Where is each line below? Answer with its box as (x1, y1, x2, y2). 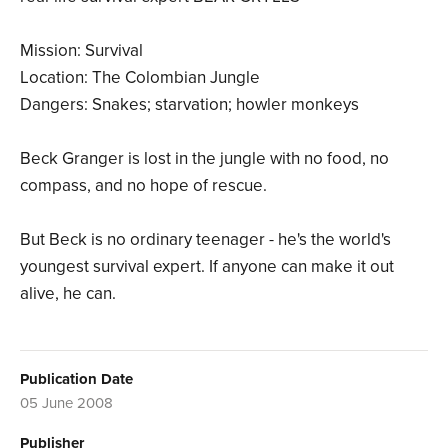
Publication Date (20, 369, 133, 388)
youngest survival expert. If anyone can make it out (20, 255, 394, 277)
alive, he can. (20, 282, 116, 304)
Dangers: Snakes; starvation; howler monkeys (20, 93, 359, 115)
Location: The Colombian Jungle (20, 66, 260, 88)
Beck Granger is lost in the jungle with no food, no (20, 147, 389, 169)
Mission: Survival (20, 39, 143, 61)
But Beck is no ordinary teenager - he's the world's (20, 228, 391, 250)
